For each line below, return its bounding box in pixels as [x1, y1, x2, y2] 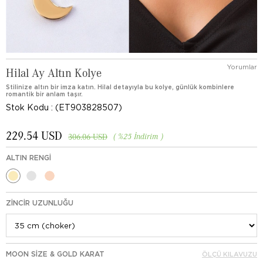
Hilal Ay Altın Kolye [6, 65, 102, 79]
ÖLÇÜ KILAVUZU [202, 250, 257, 258]
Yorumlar [227, 63, 257, 71]
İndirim [131, 131, 161, 141]
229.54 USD [6, 128, 62, 142]
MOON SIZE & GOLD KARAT [6, 249, 104, 258]
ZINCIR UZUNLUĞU [6, 198, 73, 207]
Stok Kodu [6, 103, 49, 112]
